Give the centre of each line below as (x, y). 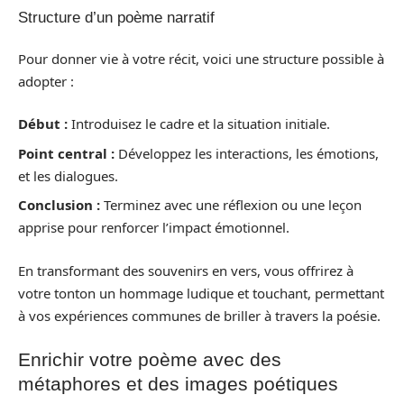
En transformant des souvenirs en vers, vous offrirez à (186, 270)
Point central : (66, 153)
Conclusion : (59, 205)
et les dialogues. (68, 175)
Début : (43, 124)
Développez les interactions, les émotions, (247, 153)
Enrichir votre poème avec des (150, 359)
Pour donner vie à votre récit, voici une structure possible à (201, 58)
